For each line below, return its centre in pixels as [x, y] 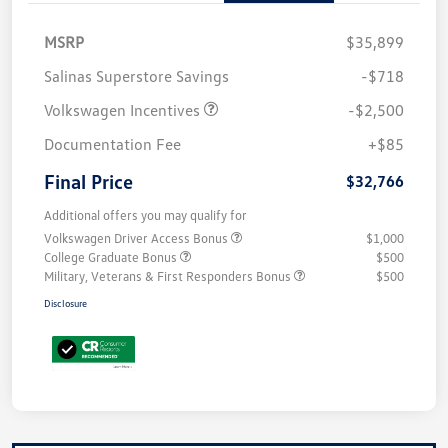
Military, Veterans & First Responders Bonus [169, 276]
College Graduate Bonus [112, 257]
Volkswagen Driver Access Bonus [137, 238]
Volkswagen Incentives [124, 110]
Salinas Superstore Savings [136, 76]
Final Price [88, 181]
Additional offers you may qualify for [145, 215]
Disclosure [65, 303]
